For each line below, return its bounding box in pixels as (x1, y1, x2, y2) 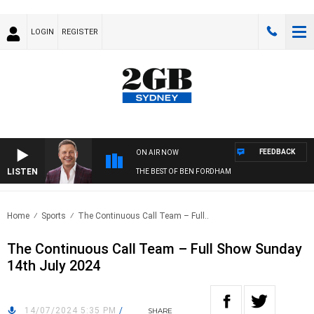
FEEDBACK (259, 148, 295, 156)
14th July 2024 (7, 257, 100, 275)
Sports (41, 211, 66, 221)
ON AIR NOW (136, 149, 179, 157)
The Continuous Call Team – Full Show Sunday (7, 240, 302, 258)
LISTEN (7, 167, 38, 177)
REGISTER (62, 27, 98, 36)
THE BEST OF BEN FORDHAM (136, 168, 231, 176)
